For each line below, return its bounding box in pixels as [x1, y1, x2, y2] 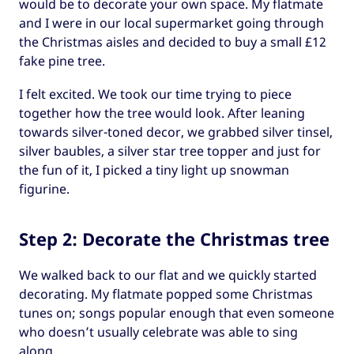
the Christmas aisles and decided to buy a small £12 [19, 32, 326, 51]
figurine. [19, 180, 70, 198]
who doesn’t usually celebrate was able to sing [19, 323, 298, 341]
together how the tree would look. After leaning [19, 104, 305, 122]
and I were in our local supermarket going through [19, 13, 324, 32]
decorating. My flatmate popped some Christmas [19, 285, 313, 303]
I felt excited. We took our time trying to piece [19, 85, 292, 104]
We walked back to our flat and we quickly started [19, 266, 317, 284]
